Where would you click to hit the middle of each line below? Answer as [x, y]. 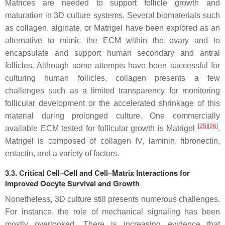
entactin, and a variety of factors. [63, 153]
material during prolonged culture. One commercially [113, 116]
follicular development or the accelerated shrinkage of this [113, 103]
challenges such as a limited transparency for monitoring [113, 90]
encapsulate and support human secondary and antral [113, 53]
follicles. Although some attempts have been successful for [113, 65]
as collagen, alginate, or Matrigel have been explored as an [113, 28]
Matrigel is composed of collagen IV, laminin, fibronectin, [113, 141]
